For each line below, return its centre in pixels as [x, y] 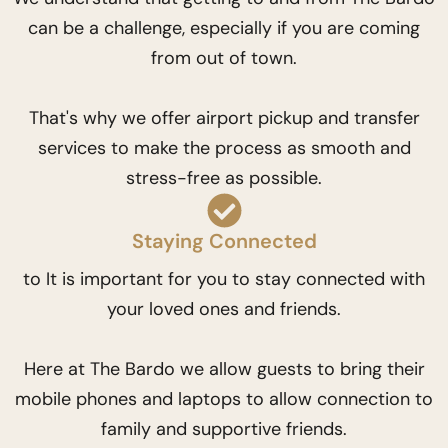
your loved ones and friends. [224, 308]
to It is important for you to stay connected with [224, 278]
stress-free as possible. [224, 177]
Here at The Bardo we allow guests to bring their [224, 368]
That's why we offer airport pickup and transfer [224, 117]
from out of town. [224, 57]
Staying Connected [224, 240]
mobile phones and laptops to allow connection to [224, 398]
